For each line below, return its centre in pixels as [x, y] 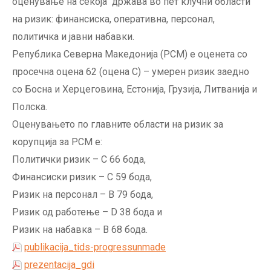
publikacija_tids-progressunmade [95, 247]
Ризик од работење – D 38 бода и [87, 212]
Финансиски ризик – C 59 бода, [82, 177]
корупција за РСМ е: [57, 142]
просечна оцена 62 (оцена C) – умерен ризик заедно [131, 72]
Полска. [30, 107]
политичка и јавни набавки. [73, 37]
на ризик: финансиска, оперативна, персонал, [113, 19]
